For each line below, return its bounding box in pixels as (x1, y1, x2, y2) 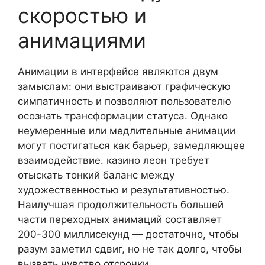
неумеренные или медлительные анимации (18, 124, 235, 137)
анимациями (18, 27, 146, 53)
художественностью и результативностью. (18, 183, 230, 196)
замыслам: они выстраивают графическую (18, 80, 231, 92)
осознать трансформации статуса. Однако (18, 109, 228, 122)
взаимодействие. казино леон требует (18, 154, 209, 166)
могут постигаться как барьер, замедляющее (18, 139, 245, 151)
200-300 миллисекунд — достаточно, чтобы (18, 228, 239, 240)
